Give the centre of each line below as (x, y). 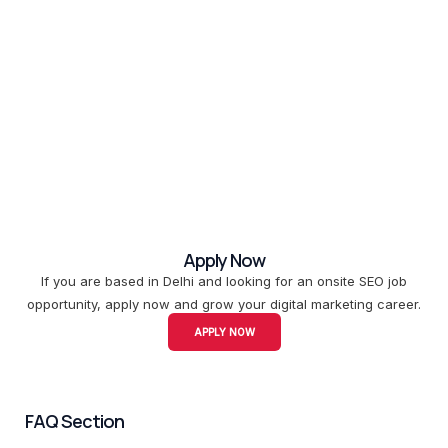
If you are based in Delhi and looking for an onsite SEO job (224, 281)
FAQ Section (74, 421)
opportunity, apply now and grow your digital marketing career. (224, 304)
